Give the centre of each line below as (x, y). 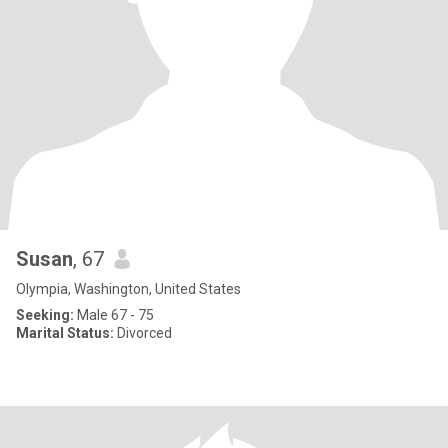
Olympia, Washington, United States (128, 289)
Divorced (143, 333)
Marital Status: (65, 333)
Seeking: (45, 315)
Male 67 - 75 (114, 315)
